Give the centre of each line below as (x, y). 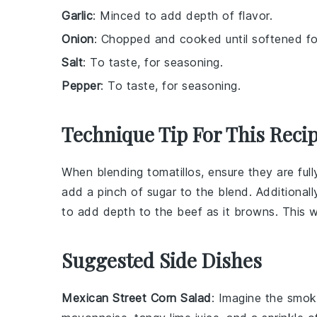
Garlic (77, 16)
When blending (104, 172)
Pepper (81, 86)
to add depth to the (119, 212)
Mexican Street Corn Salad (137, 298)
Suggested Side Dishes (162, 260)
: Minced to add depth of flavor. (183, 16)
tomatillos (174, 172)
